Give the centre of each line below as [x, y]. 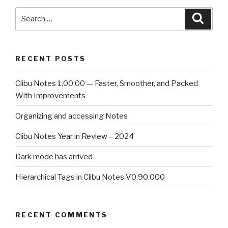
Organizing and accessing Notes [72, 116]
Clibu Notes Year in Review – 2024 [75, 136]
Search [29, 13]
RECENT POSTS [51, 58]
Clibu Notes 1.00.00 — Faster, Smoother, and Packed [107, 83]
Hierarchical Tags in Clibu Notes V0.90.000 [90, 177]
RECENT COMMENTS [62, 215]
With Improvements [50, 95]
